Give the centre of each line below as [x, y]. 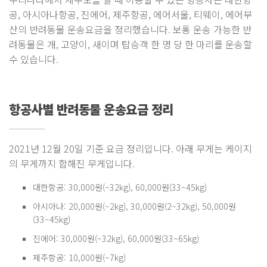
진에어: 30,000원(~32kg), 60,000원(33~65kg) [116, 238]
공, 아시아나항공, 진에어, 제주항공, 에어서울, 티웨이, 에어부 [131, 14]
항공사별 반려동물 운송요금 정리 [91, 108]
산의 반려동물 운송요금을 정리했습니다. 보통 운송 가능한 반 [130, 29]
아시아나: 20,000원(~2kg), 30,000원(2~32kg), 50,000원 [134, 206]
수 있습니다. [34, 59]
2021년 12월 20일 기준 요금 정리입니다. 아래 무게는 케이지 [131, 148]
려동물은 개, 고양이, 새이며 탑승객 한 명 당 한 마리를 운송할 [131, 44]
